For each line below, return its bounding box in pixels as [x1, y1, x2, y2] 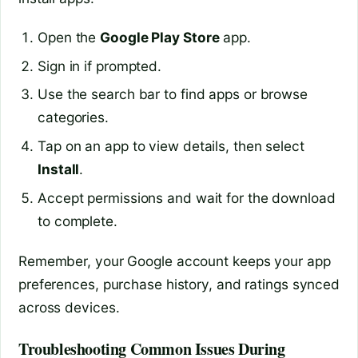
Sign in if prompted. [38, 57, 162, 74]
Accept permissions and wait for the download [38, 189, 336, 207]
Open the [38, 28, 101, 46]
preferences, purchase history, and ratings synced [18, 275, 340, 292]
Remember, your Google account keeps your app [18, 252, 331, 269]
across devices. [18, 298, 120, 316]
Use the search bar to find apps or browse [38, 86, 308, 103]
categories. [38, 109, 109, 126]
